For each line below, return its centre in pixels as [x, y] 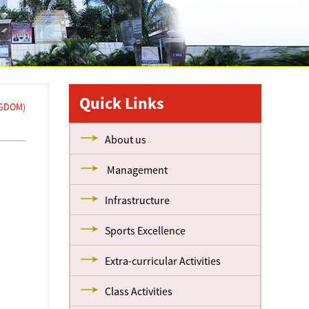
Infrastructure [138, 200]
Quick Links [122, 103]
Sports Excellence [146, 230]
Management [137, 170]
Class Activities [139, 291]
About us [126, 139]
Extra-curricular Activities [163, 261]
